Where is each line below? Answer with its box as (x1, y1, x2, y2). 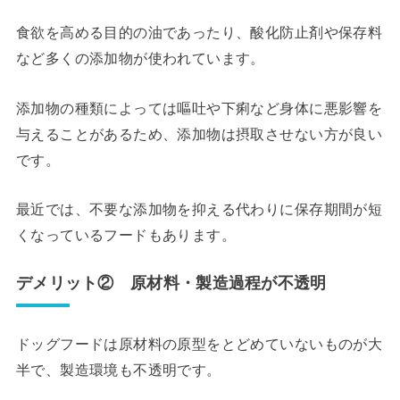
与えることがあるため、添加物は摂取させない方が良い (15, 125, 383, 142)
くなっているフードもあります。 (15, 227, 237, 244)
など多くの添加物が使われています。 (15, 50, 265, 67)
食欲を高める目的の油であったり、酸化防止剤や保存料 (15, 24, 383, 41)
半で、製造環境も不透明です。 (15, 362, 221, 379)
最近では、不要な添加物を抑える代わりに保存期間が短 (15, 201, 383, 218)
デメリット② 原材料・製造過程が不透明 (15, 274, 327, 293)
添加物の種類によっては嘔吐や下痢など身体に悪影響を (15, 99, 383, 116)
